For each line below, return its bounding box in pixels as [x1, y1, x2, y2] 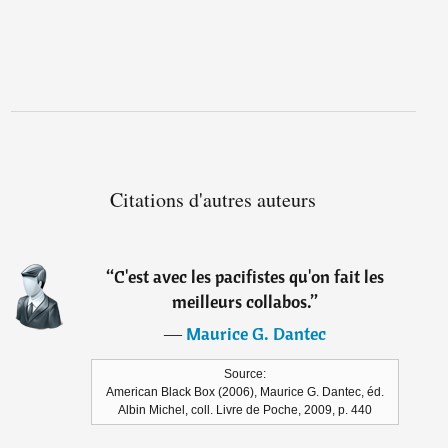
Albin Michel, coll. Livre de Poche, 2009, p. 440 [118, 403, 373, 417]
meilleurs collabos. [172, 290, 312, 313]
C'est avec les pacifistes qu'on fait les [114, 265, 385, 288]
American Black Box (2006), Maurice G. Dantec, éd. [106, 385, 385, 399]
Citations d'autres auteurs [110, 186, 317, 213]
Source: [224, 367, 267, 381]
